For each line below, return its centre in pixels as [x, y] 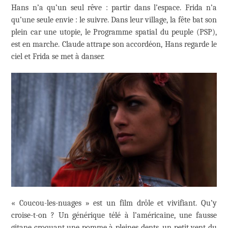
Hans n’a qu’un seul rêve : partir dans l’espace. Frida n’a [114, 8]
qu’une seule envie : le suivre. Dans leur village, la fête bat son [114, 20]
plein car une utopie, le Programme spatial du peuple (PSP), [114, 32]
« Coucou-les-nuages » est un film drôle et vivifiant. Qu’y [114, 203]
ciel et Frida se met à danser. [58, 57]
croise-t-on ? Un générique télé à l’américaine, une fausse [114, 215]
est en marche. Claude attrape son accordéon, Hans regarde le [114, 45]
